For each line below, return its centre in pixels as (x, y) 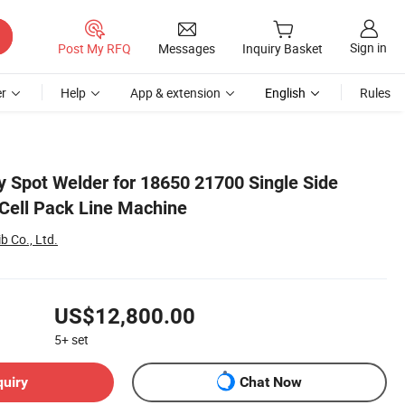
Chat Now (271, 382)
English (285, 93)
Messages (187, 48)
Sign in (368, 48)
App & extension (175, 93)
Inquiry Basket (283, 49)
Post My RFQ (94, 48)
